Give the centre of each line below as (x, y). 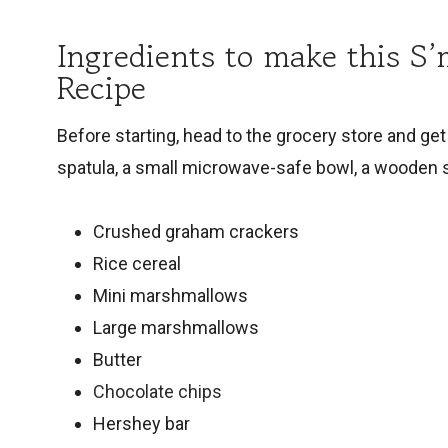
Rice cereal (137, 264)
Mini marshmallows (170, 296)
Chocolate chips (157, 392)
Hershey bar (141, 424)
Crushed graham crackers (196, 232)
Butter (117, 360)
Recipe (101, 88)
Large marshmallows (176, 328)
